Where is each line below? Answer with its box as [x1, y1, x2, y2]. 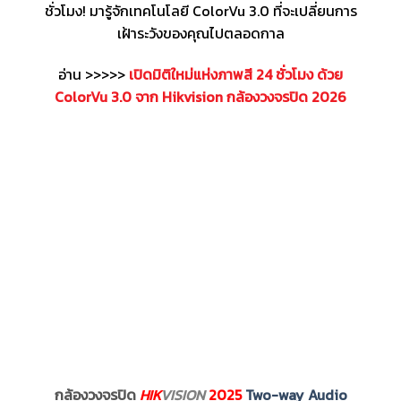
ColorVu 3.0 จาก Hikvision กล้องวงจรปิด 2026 [55, 85, 346, 107]
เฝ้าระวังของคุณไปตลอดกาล [116, 22, 285, 45]
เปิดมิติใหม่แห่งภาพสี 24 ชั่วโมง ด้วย [129, 63, 343, 85]
